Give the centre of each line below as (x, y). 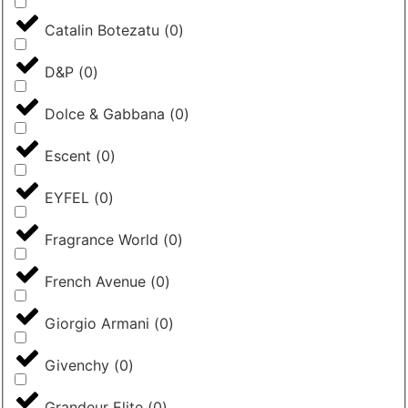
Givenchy (77, 366)
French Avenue (95, 282)
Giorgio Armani (97, 324)
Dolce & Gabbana (105, 114)
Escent (68, 156)
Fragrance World (102, 240)
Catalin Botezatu (102, 31)
